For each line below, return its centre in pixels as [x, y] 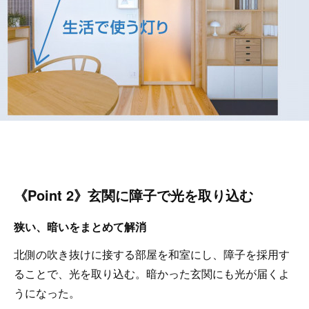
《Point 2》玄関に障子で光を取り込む [133, 195]
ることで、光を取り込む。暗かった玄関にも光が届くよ [152, 274]
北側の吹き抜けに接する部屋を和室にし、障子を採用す [152, 255]
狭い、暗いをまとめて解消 [80, 226]
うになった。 [47, 293]
